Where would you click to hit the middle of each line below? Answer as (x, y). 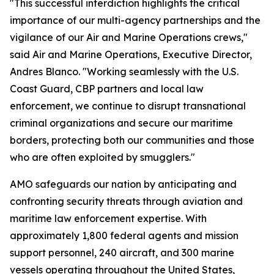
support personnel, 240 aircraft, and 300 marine (122, 253)
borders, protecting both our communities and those (132, 140)
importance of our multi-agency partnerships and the (135, 20)
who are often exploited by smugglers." (102, 157)
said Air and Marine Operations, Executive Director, (131, 54)
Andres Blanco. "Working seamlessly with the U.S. (124, 72)
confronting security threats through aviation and (126, 201)
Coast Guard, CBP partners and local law (107, 89)
